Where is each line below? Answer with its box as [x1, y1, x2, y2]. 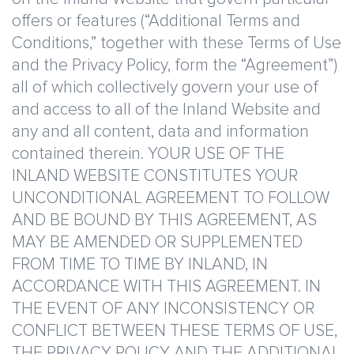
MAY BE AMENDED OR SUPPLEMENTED [12, 234, 303, 250]
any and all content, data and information [12, 123, 309, 140]
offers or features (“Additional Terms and [12, 13, 300, 29]
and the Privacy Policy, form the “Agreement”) [12, 57, 337, 73]
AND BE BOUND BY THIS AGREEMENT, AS [12, 212, 317, 228]
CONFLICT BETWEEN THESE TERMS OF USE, [12, 322, 337, 339]
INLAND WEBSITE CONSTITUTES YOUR [12, 168, 298, 184]
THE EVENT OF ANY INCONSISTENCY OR [12, 300, 314, 317]
